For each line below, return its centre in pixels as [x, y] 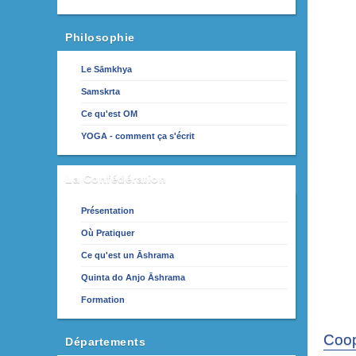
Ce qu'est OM [109, 114]
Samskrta [101, 91]
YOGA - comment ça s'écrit [138, 136]
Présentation [108, 210]
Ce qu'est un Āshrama [128, 255]
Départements [105, 342]
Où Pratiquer [108, 232]
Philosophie [100, 37]
